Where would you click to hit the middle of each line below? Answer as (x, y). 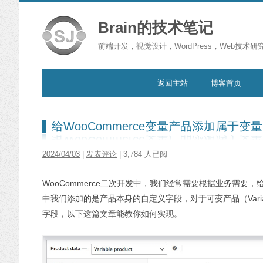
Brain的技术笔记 (156, 28)
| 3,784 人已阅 (142, 154)
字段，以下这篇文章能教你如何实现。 (112, 214)
